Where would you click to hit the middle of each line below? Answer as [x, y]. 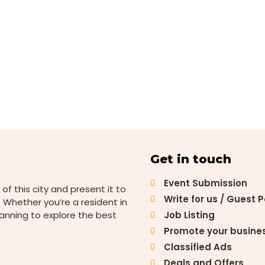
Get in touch [191, 159]
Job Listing [189, 215]
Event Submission [205, 183]
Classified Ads [198, 247]
